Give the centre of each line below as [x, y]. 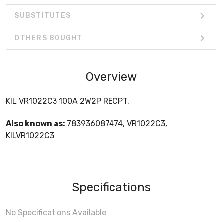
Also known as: [36, 123]
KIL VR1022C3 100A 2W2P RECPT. [68, 101]
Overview [111, 77]
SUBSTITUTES [43, 16]
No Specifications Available [56, 212]
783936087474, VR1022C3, [117, 123]
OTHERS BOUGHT [49, 38]
